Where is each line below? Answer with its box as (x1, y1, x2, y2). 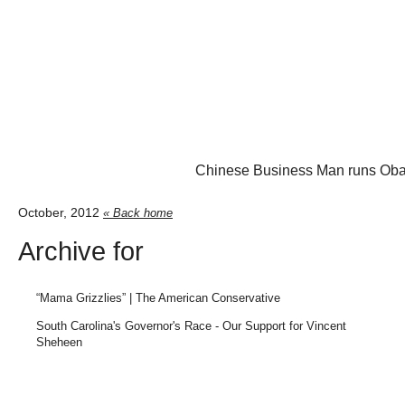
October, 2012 (18, 205, 103, 221)
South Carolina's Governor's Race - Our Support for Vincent (36, 319, 346, 334)
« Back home (103, 206, 173, 221)
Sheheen (36, 335, 82, 350)
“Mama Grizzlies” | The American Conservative (36, 291, 280, 306)
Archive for (18, 237, 144, 267)
